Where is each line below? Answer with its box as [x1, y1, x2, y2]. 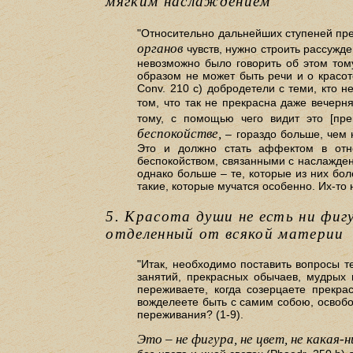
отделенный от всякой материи [106, 225, 344, 242]
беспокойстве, [137, 126, 222, 142]
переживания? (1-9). [137, 307, 244, 321]
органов [137, 41, 184, 57]
